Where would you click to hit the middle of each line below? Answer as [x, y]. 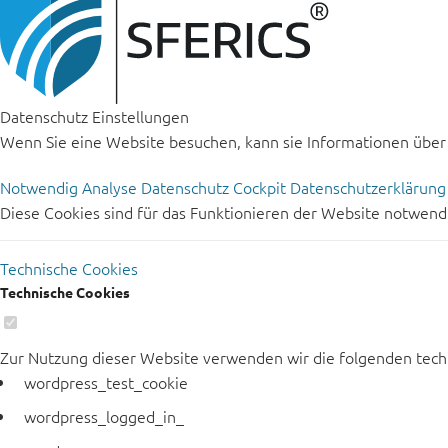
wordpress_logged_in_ [104, 416]
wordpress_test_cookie [106, 381]
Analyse [111, 186]
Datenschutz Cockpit [215, 186]
